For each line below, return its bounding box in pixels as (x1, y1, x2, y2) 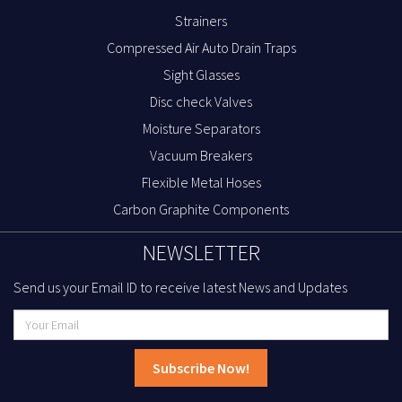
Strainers (175, 11, 227, 30)
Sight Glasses (162, 65, 240, 83)
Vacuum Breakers (150, 145, 252, 164)
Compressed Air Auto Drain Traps (106, 38, 296, 57)
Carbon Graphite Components (113, 199, 289, 218)
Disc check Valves (150, 92, 252, 110)
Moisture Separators (142, 118, 260, 137)
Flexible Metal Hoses (141, 172, 261, 191)
